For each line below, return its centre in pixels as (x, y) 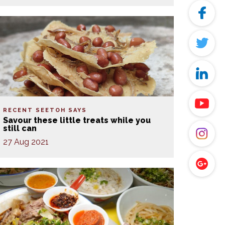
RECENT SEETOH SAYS (45, 110)
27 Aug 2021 (26, 142)
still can (20, 128)
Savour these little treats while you (77, 120)
